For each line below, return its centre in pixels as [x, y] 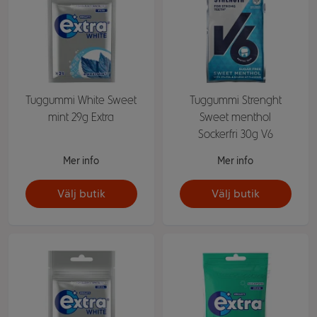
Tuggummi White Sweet [81, 100]
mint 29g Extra [81, 117]
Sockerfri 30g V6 [235, 134]
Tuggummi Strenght [235, 100]
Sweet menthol [236, 117]
